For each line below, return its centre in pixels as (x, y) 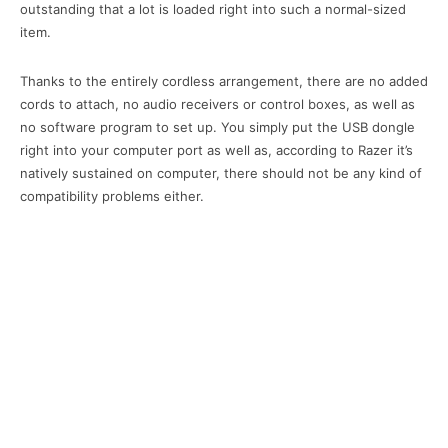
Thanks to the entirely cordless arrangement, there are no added (224, 81)
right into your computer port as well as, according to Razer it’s (216, 150)
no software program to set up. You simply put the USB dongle (217, 127)
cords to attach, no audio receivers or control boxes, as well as (217, 104)
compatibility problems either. (112, 196)
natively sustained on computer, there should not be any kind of (221, 173)
